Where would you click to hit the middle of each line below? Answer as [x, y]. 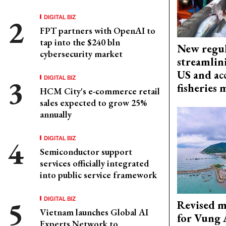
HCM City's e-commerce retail [100, 91]
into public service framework [98, 175]
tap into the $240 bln [80, 42]
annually [56, 114]
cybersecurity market [81, 54]
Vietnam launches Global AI [94, 212]
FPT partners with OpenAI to [98, 31]
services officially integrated [94, 163]
